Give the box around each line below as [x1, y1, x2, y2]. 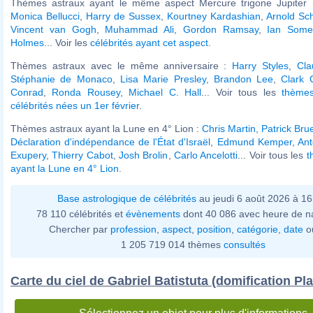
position [197, 223, 231, 235]
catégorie [237, 223, 278, 235]
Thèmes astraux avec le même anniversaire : [10, 59, 233, 71]
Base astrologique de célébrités [57, 192, 196, 204]
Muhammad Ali [105, 23, 175, 35]
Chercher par [49, 223, 110, 235]
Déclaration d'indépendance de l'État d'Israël [10, 136, 211, 147]
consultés [223, 238, 265, 250]
